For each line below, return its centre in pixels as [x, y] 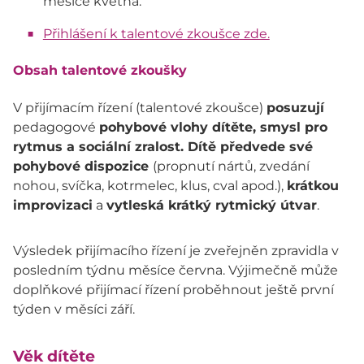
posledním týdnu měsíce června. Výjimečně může [175, 270]
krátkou [313, 185]
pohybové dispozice [83, 166]
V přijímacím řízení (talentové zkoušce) [140, 107]
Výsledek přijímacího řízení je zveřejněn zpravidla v [176, 250]
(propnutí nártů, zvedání [231, 166]
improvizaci [53, 205]
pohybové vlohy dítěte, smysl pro [213, 127]
